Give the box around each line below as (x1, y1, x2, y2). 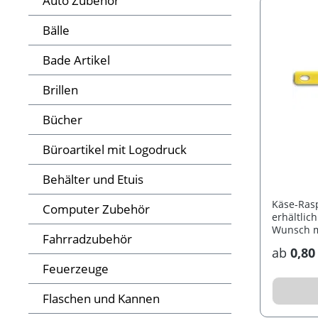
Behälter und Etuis (43, 171, 143, 188)
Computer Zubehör (43, 201, 150, 218)
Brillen (43, 82, 78, 99)
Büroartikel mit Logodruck (43, 141, 187, 158)
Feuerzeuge (43, 261, 109, 278)
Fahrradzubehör (43, 231, 132, 248)
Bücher (43, 111, 82, 128)
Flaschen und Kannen (43, 290, 160, 307)
